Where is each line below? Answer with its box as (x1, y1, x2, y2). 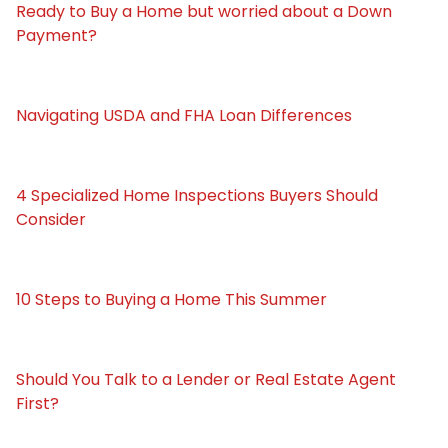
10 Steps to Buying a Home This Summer (16, 287, 327, 311)
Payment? (16, 23, 97, 47)
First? (16, 391, 59, 415)
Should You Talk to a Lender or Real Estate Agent (16, 367, 396, 391)
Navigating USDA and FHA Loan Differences (16, 103, 352, 127)
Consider (16, 207, 86, 231)
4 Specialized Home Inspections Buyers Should (16, 183, 378, 207)
